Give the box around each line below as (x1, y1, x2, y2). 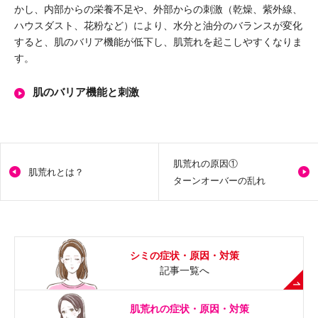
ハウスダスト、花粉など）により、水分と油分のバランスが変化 (14, 19, 302, 31)
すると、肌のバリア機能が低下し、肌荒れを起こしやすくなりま (14, 35, 302, 48)
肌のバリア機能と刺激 (33, 85, 139, 98)
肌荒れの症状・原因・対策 (130, 302, 250, 314)
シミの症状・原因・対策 (130, 249, 240, 261)
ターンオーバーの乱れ (173, 175, 265, 186)
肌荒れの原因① (173, 158, 238, 169)
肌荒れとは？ (28, 166, 84, 177)
